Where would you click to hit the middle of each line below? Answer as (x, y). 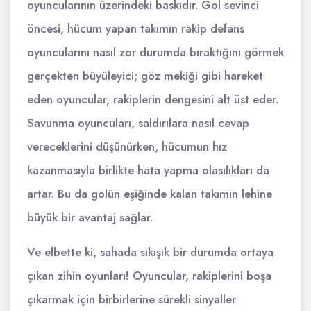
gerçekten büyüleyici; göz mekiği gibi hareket (145, 76)
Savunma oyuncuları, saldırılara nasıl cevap (138, 123)
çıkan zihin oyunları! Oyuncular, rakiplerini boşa (149, 276)
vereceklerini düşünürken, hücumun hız (127, 146)
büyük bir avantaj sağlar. (90, 217)
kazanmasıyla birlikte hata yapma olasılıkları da (148, 170)
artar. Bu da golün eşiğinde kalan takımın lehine (150, 194)
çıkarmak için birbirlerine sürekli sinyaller (132, 299)
